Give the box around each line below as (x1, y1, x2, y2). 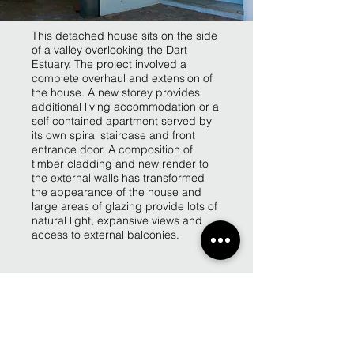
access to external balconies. (32, 228, 179, 242)
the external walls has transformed (32, 171, 205, 185)
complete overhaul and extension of (32, 71, 213, 85)
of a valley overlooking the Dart (32, 43, 187, 57)
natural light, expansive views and (32, 213, 202, 228)
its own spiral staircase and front (32, 128, 195, 142)
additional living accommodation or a (32, 100, 219, 114)
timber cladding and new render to (32, 156, 209, 171)
